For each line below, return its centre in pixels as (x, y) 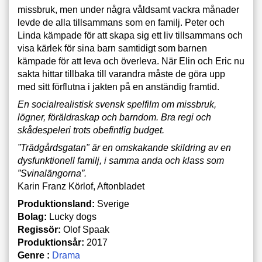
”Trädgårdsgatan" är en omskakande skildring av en (124, 148)
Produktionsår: (51, 242)
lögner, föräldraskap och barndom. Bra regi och (114, 117)
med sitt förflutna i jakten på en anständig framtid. (118, 87)
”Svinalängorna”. (52, 173)
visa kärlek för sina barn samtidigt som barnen (112, 48)
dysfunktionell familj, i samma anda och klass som (121, 161)
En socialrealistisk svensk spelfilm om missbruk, (117, 104)
